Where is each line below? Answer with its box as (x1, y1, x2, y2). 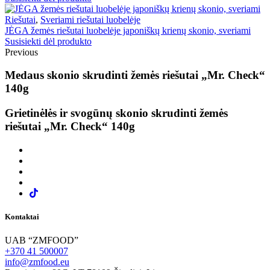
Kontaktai (5, 212, 39, 222)
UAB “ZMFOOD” (5, 235, 78, 246)
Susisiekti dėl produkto (5, 36, 92, 46)
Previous (5, 46, 38, 57)
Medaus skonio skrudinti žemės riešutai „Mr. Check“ (5, 69, 265, 82)
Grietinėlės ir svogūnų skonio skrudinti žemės (5, 107, 228, 120)
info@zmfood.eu (5, 257, 69, 268)
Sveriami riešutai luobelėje (40, 14, 140, 25)
